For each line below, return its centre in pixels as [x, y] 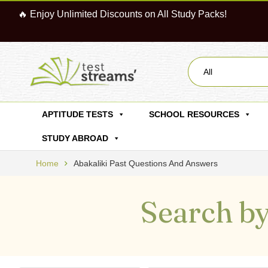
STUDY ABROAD [75, 138]
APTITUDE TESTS [77, 114]
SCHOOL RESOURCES [194, 114]
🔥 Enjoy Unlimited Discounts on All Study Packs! [122, 14]
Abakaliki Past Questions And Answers [146, 163]
